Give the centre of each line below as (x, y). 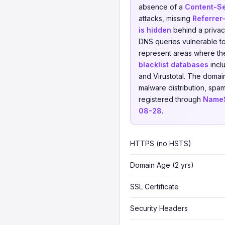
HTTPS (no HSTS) (161, 143)
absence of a (162, 7)
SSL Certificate (154, 187)
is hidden (155, 30)
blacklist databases (174, 65)
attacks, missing (165, 18)
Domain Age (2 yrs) (162, 165)
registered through (171, 99)
